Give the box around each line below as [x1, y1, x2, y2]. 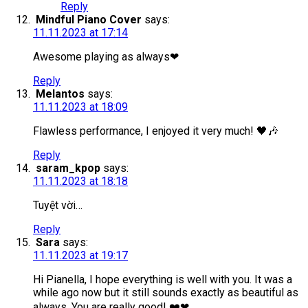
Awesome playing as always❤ [33, 50, 179, 64]
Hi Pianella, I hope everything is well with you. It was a [33, 273, 292, 287]
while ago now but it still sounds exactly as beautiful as [33, 286, 298, 300]
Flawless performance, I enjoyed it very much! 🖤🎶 [33, 124, 278, 138]
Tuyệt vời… [33, 199, 82, 212]
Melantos [36, 87, 85, 101]
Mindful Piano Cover [36, 13, 142, 27]
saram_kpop [36, 162, 100, 175]
